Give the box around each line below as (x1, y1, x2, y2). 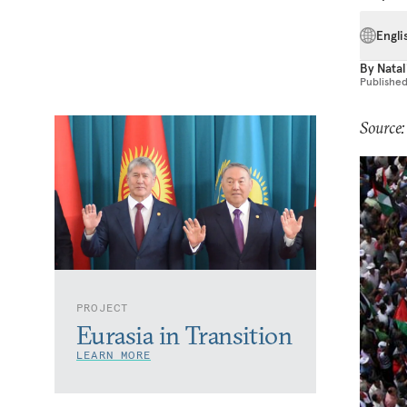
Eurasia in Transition (76, 320, 293, 351)
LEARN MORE (76, 348, 151, 362)
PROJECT (76, 301, 129, 314)
